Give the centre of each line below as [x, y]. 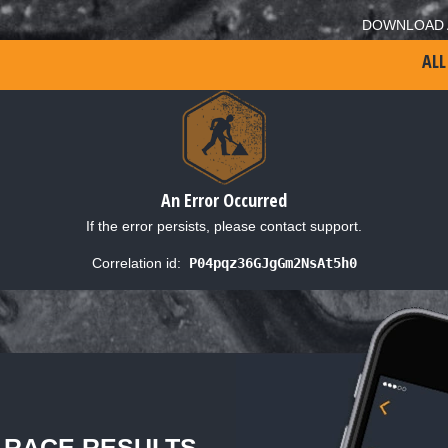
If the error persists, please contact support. [224, 225]
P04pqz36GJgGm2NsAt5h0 [272, 262]
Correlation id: [136, 262]
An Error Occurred [224, 199]
